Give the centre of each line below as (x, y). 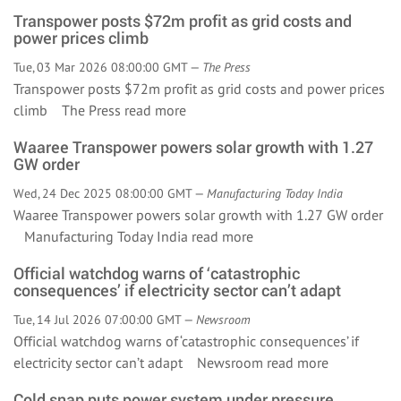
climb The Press (69, 110)
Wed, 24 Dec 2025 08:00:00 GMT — (110, 193)
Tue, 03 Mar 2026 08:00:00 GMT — (108, 67)
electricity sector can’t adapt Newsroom (140, 363)
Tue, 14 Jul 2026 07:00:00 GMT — (105, 320)
